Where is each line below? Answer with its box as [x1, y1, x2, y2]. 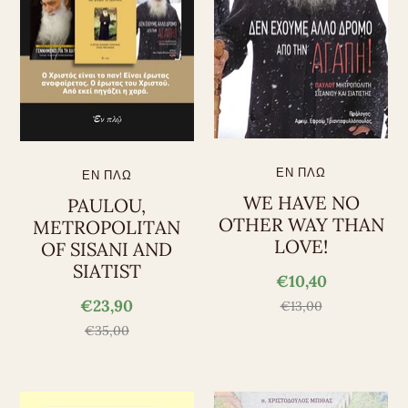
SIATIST [72, 259, 141, 283]
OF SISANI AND [41, 237, 173, 261]
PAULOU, [67, 193, 147, 218]
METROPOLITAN [33, 215, 181, 240]
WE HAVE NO [242, 190, 360, 215]
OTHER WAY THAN [218, 212, 384, 237]
